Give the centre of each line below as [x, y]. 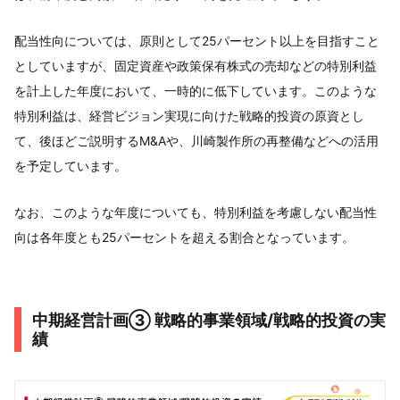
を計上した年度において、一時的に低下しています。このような [196, 91]
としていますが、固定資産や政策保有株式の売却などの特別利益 [196, 66]
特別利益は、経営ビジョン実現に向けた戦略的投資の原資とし [189, 116]
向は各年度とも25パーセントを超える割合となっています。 [184, 237]
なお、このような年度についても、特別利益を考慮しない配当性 [196, 212]
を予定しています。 [71, 166]
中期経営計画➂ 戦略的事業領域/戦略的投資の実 [209, 321]
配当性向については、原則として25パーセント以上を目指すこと [197, 41]
